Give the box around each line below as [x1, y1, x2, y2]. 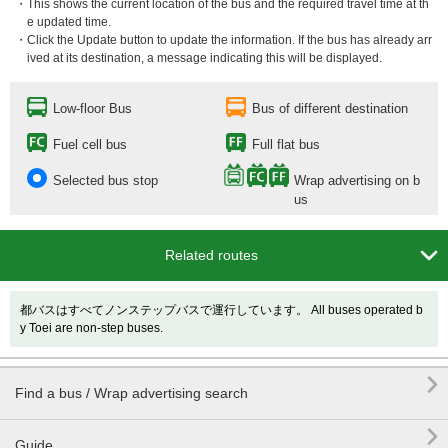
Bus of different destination [252, 101, 408, 116]
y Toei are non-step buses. [20, 321, 163, 335]
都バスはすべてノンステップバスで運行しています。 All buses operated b [20, 303, 423, 317]
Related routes [165, 247, 258, 263]
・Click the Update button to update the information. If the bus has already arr [15, 33, 432, 47]
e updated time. [27, 15, 111, 29]
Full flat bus [252, 137, 320, 152]
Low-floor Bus [53, 101, 132, 116]
